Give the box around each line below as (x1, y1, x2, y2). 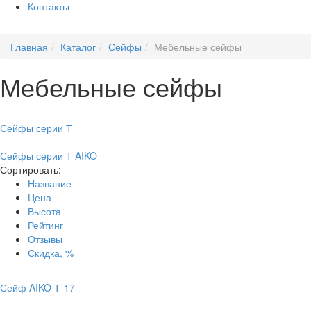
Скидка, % (28, 246, 74, 260)
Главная (10, 40, 48, 53)
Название (28, 176, 72, 190)
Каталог (60, 40, 96, 53)
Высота (28, 204, 61, 218)
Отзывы (28, 232, 62, 246)
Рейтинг (28, 218, 63, 232)
